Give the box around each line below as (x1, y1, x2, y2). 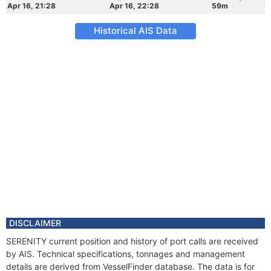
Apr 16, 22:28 (109, 1, 159, 10)
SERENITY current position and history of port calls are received (6, 236, 258, 246)
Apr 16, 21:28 (7, 1, 56, 10)
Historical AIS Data (94, 25, 177, 36)
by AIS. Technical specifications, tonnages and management (6, 249, 245, 259)
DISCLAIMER (9, 218, 61, 228)
